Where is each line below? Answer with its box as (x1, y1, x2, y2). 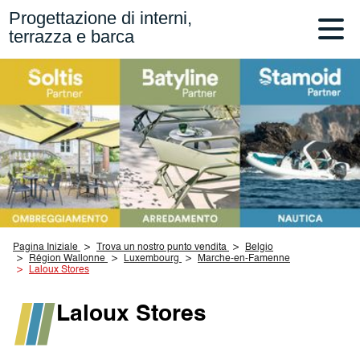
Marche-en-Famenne (198, 254, 290, 264)
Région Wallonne (29, 254, 105, 264)
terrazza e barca (9, 27, 135, 47)
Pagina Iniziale (13, 243, 78, 253)
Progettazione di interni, (9, 8, 193, 29)
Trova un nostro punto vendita (96, 243, 227, 253)
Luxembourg (124, 254, 179, 264)
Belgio (245, 243, 273, 253)
